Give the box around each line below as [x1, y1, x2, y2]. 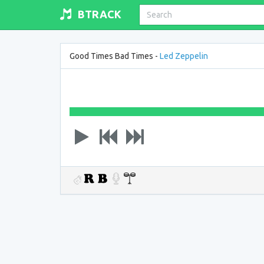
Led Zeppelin [160, 51, 208, 61]
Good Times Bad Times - [70, 51, 160, 61]
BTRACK [78, 8, 121, 20]
